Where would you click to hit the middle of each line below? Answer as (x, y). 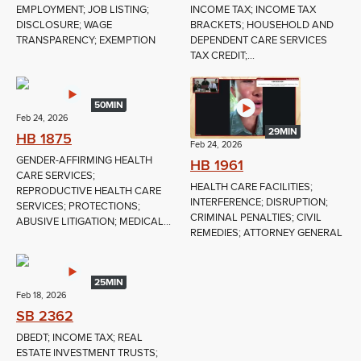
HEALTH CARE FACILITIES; (251, 187)
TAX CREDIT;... (222, 56)
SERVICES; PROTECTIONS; (78, 207)
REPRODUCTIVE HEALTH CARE (89, 191)
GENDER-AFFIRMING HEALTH (84, 161)
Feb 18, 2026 (41, 296)
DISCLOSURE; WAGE (64, 25)
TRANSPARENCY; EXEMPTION (86, 41)
